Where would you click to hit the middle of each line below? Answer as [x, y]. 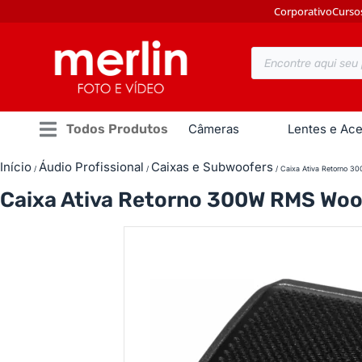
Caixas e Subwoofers [212, 167]
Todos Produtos [117, 129]
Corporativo [303, 11]
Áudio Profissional [91, 167]
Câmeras [214, 129]
